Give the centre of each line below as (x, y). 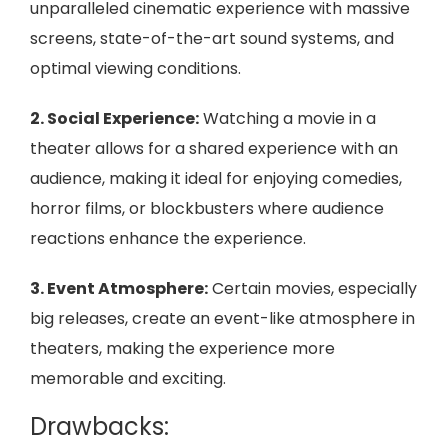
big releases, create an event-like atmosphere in (222, 318)
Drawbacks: (99, 426)
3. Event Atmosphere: (119, 288)
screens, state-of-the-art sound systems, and (212, 38)
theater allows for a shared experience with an (214, 148)
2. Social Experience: (114, 118)
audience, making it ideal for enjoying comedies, (216, 178)
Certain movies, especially (312, 288)
